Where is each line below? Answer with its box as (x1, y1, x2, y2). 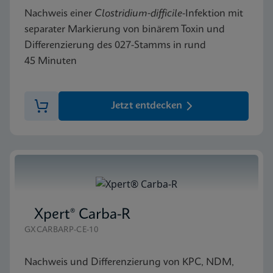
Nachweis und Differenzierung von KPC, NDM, (24, 257, 234, 268)
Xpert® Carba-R (34, 207, 130, 222)
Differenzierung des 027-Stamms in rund (24, 40, 206, 51)
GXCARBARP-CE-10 (24, 225, 98, 234)
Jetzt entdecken (110, 100, 182, 111)
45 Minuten (24, 55, 77, 66)
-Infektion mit (182, 8, 243, 19)
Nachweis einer (24, 8, 94, 19)
